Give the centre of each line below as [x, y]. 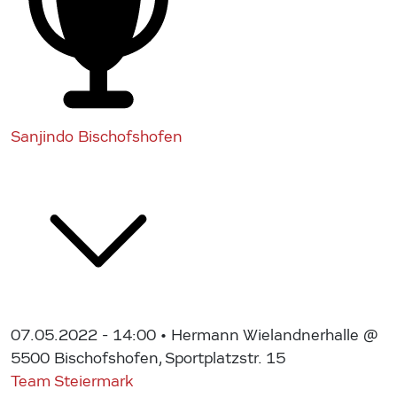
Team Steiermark [72, 381]
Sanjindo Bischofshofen [97, 136]
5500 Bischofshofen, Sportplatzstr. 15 [148, 358]
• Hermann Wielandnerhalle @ [267, 335]
